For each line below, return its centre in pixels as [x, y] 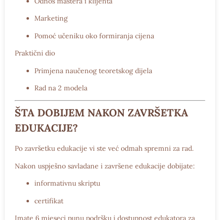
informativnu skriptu [67, 183]
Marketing [51, 18]
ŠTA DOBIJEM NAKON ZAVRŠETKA [101, 113]
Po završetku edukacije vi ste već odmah [80, 149]
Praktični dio [35, 53]
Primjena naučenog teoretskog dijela [93, 70]
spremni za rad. [169, 149]
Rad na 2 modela [61, 88]
